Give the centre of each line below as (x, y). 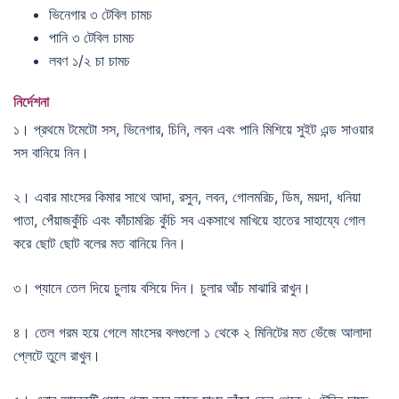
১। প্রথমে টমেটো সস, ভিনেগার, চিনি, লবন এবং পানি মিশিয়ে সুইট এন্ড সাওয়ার (193, 129)
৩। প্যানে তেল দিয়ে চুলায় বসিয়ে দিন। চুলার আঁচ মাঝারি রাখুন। (162, 287)
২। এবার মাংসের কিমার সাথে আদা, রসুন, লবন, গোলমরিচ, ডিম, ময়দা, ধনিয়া (187, 196)
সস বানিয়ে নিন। (51, 152)
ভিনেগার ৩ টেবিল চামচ (101, 14)
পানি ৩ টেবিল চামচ (92, 37)
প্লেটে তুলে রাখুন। (57, 355)
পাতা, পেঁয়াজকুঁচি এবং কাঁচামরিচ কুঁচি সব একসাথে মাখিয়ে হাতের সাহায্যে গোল (189, 220)
